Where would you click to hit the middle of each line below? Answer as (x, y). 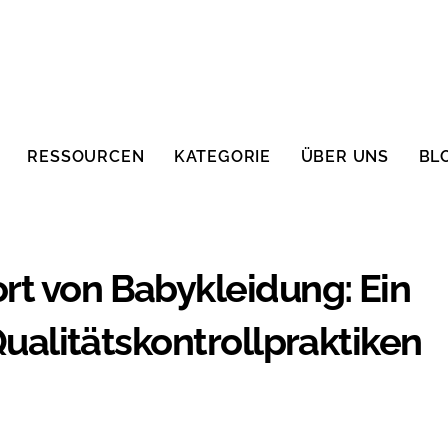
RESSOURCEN (86, 156)
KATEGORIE (222, 156)
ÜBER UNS (345, 156)
